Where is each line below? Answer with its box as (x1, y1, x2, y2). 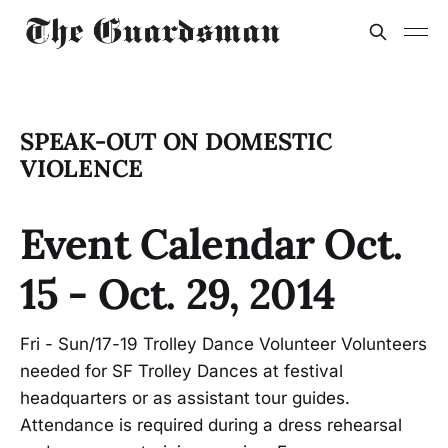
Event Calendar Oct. (20, 217, 403, 271)
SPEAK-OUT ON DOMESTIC (20, 126, 333, 157)
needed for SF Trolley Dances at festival (20, 361, 343, 381)
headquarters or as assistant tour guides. (20, 388, 350, 408)
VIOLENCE (20, 153, 144, 184)
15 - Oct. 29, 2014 (20, 267, 335, 321)
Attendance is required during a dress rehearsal (20, 415, 402, 435)
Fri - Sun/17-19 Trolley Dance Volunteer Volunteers (20, 334, 427, 354)
